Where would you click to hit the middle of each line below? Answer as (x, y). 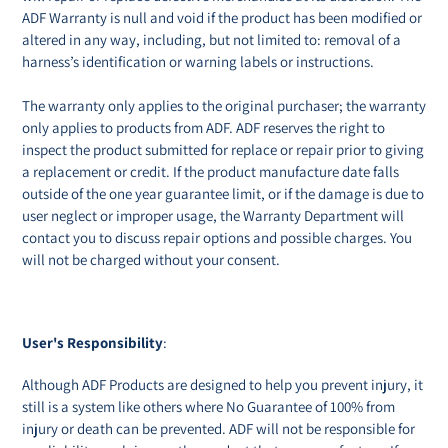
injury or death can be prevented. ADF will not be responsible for (218, 428)
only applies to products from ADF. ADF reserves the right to (203, 128)
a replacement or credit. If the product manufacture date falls (210, 172)
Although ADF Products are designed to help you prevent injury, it (222, 384)
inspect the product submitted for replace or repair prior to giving (223, 150)
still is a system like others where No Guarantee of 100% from (208, 406)
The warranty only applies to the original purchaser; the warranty (224, 106)
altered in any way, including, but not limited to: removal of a (211, 40)
